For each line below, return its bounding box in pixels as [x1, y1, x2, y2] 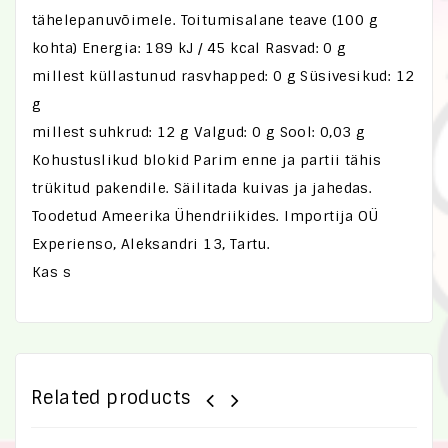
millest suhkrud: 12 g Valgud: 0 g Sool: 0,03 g [32, 123, 366, 141]
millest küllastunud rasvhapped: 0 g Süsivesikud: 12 [32, 67, 415, 85]
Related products [31, 386, 191, 410]
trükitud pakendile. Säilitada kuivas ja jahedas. [32, 179, 373, 197]
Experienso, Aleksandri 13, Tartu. [32, 235, 271, 253]
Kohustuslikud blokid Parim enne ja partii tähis [32, 151, 382, 169]
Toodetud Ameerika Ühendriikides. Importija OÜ [32, 207, 378, 225]
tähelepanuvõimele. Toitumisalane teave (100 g [32, 11, 378, 29]
